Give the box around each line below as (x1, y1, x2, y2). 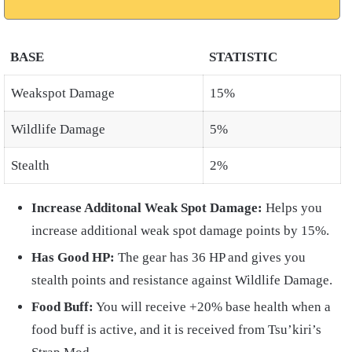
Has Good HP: (31, 250, 115, 266)
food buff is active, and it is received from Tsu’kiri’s (31, 322, 321, 338)
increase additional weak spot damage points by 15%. (31, 223, 329, 239)
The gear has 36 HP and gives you (115, 250, 306, 266)
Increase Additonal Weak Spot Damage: (31, 200, 262, 216)
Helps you (262, 200, 322, 216)
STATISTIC (209, 49, 277, 65)
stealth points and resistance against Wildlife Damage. (31, 273, 332, 288)
